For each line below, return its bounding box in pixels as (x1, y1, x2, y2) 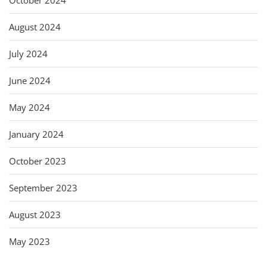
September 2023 (9, 181, 77, 194)
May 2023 (9, 235, 50, 247)
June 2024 (9, 74, 51, 86)
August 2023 (9, 208, 61, 221)
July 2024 (9, 47, 48, 60)
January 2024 (9, 128, 64, 140)
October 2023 (9, 154, 66, 167)
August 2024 (9, 20, 61, 33)
